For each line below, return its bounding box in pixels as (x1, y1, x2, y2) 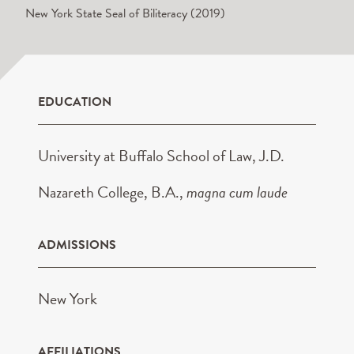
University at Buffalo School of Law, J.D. (38, 144, 284, 168)
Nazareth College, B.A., (38, 180, 186, 205)
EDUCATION (38, 92, 111, 112)
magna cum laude (186, 180, 288, 205)
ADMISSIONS (38, 235, 116, 255)
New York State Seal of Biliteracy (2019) (25, 4, 225, 24)
